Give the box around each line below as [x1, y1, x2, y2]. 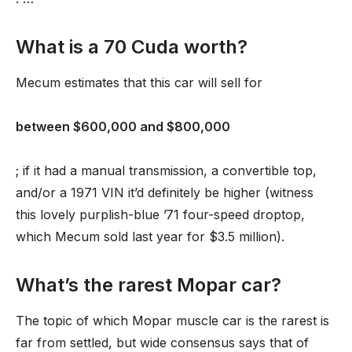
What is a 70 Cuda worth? [16, 35, 247, 58]
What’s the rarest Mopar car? [16, 273, 281, 296]
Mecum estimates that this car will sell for [16, 75, 262, 90]
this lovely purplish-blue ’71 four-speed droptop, [16, 207, 305, 222]
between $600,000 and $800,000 [16, 119, 230, 134]
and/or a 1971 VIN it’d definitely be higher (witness [16, 185, 313, 200]
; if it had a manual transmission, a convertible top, [16, 163, 317, 178]
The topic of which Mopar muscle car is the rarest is [16, 313, 329, 328]
